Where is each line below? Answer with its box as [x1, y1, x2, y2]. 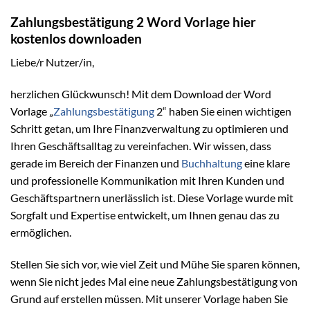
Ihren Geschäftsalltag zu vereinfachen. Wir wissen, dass [10, 138, 271, 152]
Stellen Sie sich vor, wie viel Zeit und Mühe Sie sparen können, [10, 257, 300, 271]
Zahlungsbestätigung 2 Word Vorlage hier [10, 13, 256, 30]
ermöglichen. [10, 225, 71, 239]
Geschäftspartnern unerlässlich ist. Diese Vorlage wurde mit [10, 190, 293, 204]
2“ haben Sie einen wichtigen [154, 104, 291, 118]
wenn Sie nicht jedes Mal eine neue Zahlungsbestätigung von [10, 274, 298, 288]
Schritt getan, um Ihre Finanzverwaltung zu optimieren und [10, 121, 289, 135]
